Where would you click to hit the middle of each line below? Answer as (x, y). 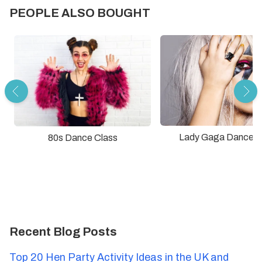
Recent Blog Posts (63, 231)
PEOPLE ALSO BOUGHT (80, 13)
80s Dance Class (82, 137)
